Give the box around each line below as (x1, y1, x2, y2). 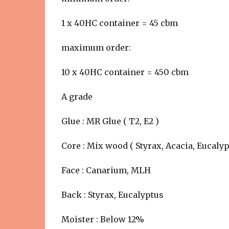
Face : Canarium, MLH (61, 165, 151, 175)
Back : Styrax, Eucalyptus (61, 190, 164, 200)
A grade (61, 91, 93, 102)
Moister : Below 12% (61, 214, 144, 224)
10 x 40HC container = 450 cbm (61, 67, 189, 77)
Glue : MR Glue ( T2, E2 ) (61, 116, 159, 126)
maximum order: (61, 42, 133, 53)
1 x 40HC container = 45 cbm (61, 18, 178, 28)
